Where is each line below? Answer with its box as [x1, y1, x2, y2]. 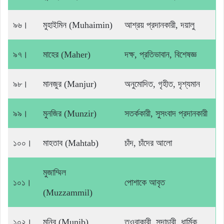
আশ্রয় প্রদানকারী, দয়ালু [124, 20, 194, 30]
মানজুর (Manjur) [43, 79, 96, 89]
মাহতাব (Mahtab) [43, 138, 98, 148]
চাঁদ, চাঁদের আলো [124, 138, 172, 148]
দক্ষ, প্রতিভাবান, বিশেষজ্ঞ [124, 49, 196, 60]
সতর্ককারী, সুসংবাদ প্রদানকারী [124, 108, 207, 119]
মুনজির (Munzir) [43, 108, 96, 119]
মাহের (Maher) [43, 49, 90, 60]
